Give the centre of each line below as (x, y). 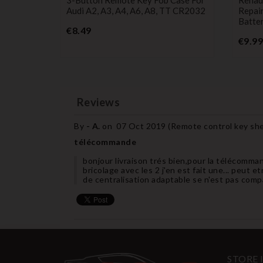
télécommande (105, 141)
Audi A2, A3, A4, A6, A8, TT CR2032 (136, 10)
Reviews (97, 102)
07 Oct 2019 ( (144, 126)
